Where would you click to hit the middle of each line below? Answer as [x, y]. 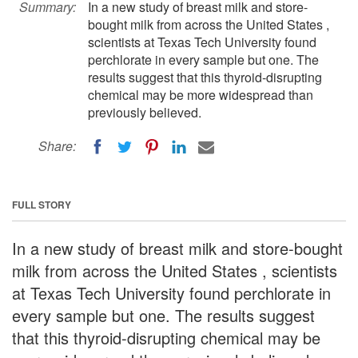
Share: [57, 146]
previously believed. [145, 112]
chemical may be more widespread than [201, 95]
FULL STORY [42, 204]
